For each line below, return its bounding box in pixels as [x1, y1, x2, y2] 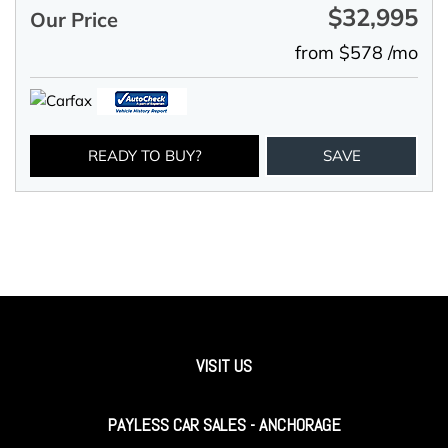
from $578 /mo [295, 41, 418, 65]
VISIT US [196, 354, 252, 378]
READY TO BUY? [87, 146, 202, 166]
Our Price [30, 7, 118, 33]
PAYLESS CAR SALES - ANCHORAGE [107, 413, 341, 437]
